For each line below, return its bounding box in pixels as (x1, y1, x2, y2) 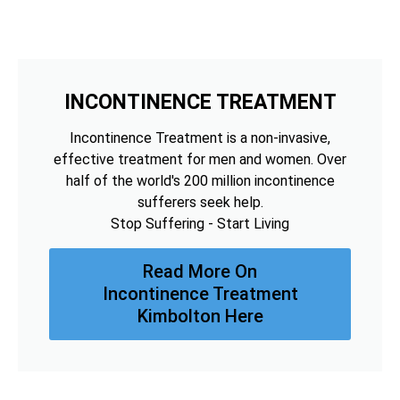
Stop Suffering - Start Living (111, 214, 289, 232)
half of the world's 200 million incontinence (65, 171, 335, 189)
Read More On (143, 260, 257, 282)
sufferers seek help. (137, 193, 263, 211)
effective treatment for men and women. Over (54, 150, 346, 168)
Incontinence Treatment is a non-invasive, (70, 129, 330, 146)
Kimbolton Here (137, 304, 263, 327)
